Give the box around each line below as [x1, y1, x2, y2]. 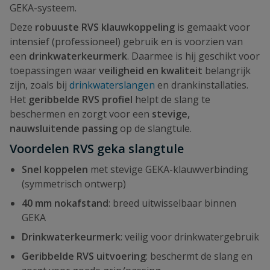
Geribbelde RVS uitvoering [22, 250, 146, 263]
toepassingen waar [10, 64, 99, 77]
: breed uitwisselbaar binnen [108, 196, 236, 210]
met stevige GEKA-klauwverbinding [88, 163, 248, 176]
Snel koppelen [22, 163, 88, 176]
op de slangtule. [118, 122, 192, 135]
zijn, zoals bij [10, 78, 69, 92]
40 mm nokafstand [22, 196, 108, 210]
